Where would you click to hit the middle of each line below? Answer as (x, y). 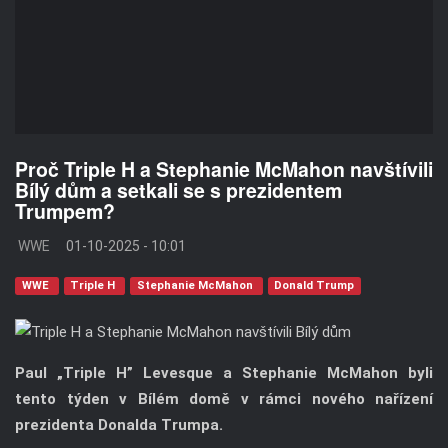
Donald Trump (314, 286)
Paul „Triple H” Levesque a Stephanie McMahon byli (224, 373)
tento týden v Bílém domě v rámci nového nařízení (224, 399)
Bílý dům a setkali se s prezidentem (178, 190)
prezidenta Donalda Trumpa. (119, 425)
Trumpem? (65, 211)
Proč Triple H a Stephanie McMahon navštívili (224, 169)
